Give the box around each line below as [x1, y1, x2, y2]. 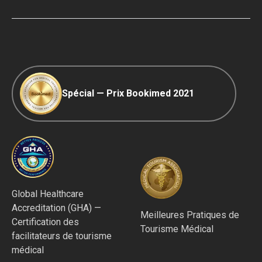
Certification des [12, 216, 79, 227]
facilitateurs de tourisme [12, 230, 112, 242]
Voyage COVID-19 [12, 7, 87, 18]
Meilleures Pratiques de [140, 209, 239, 220]
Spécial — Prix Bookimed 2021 [62, 88, 194, 99]
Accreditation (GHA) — [12, 202, 101, 213]
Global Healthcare [12, 188, 84, 199]
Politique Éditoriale [12, 23, 89, 34]
